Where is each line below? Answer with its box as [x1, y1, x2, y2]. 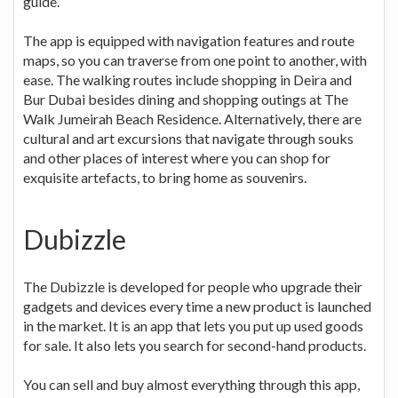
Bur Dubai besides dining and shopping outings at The [23, 90, 348, 107]
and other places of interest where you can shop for [23, 148, 330, 166]
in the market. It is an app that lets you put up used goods [23, 316, 363, 334]
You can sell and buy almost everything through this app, [23, 375, 360, 393]
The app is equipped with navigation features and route [23, 31, 354, 49]
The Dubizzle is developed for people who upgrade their [23, 277, 362, 295]
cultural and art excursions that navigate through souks [23, 129, 354, 147]
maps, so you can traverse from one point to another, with [23, 51, 367, 68]
